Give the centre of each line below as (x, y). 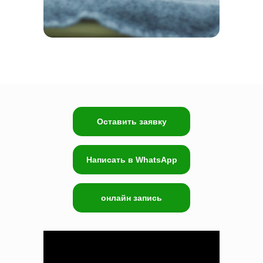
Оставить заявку (131, 121)
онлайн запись (131, 198)
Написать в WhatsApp (131, 159)
